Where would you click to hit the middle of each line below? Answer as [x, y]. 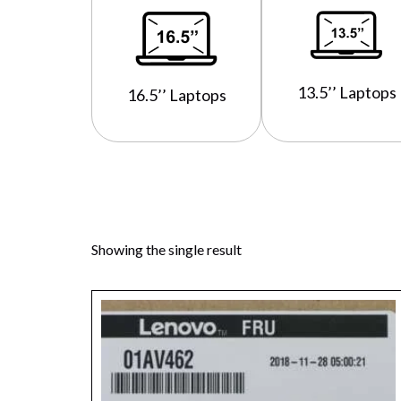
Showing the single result [166, 250]
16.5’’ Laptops [176, 95]
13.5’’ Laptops [346, 93]
